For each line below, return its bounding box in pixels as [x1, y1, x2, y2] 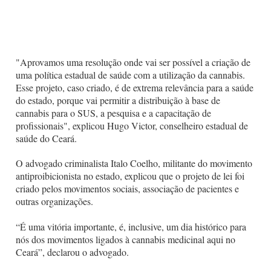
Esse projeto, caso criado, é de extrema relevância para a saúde [16, 81, 253, 94]
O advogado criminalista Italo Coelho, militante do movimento [16, 156, 252, 169]
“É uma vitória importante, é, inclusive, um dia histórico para [16, 220, 246, 233]
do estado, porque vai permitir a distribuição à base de [16, 94, 220, 107]
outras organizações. [16, 194, 93, 207]
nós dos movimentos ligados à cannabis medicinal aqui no [16, 232, 235, 246]
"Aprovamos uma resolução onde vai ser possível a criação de [16, 56, 250, 69]
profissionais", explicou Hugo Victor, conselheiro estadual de [16, 119, 248, 132]
